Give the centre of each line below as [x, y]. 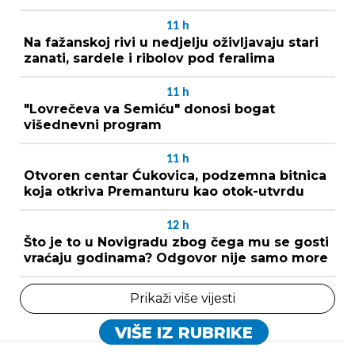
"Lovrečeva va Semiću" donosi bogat [149, 109]
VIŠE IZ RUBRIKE [183, 332]
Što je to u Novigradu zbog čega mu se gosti [176, 242]
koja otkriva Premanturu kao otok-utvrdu [164, 191]
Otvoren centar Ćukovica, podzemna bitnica [175, 175]
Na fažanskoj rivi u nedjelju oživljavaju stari [171, 42]
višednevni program [93, 124]
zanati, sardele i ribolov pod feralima [149, 58]
